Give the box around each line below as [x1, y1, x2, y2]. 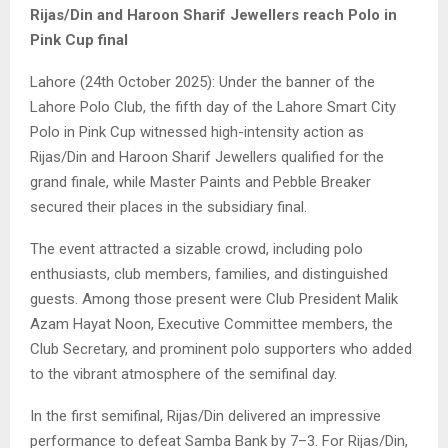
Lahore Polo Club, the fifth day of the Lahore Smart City [30, 97, 396, 116]
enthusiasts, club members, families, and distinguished [30, 264, 388, 283]
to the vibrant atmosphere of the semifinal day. [30, 364, 337, 383]
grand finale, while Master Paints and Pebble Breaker [30, 172, 371, 191]
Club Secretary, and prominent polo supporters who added [30, 339, 412, 358]
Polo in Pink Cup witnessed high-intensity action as [30, 122, 364, 141]
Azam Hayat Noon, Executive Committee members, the [30, 314, 393, 333]
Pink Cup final [30, 30, 128, 49]
